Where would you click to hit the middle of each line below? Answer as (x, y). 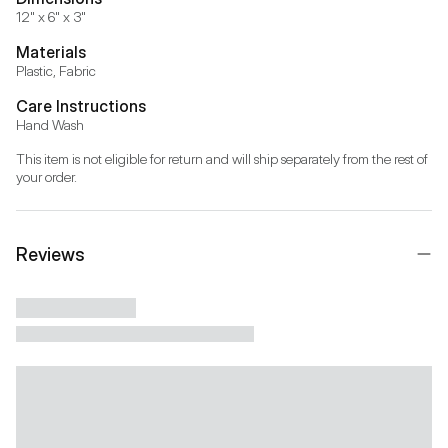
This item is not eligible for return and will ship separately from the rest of (222, 158)
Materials (51, 51)
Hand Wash (50, 124)
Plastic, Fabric (56, 70)
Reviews (50, 254)
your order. (46, 176)
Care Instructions (81, 105)
